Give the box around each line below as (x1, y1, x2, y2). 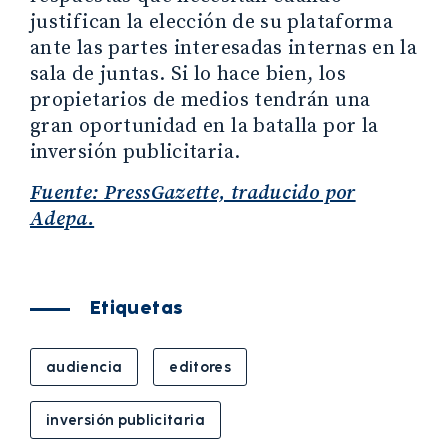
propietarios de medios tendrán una (30, 87, 371, 113)
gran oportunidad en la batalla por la (30, 113, 379, 139)
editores (169, 356, 232, 377)
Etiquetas (90, 294, 184, 321)
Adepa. (30, 206, 95, 232)
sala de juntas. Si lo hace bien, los (30, 61, 346, 87)
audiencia (46, 356, 123, 377)
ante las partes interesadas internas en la (30, 35, 418, 61)
